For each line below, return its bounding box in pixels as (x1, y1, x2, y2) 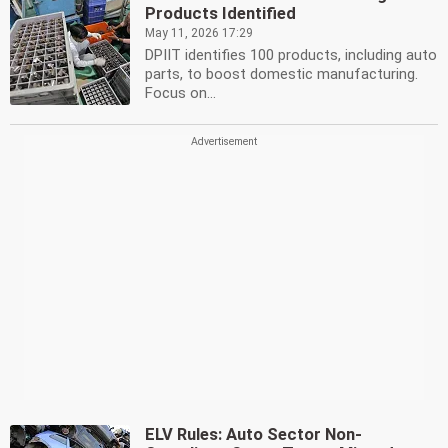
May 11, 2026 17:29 (145, 26, 253, 40)
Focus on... (145, 84, 216, 102)
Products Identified (145, 4, 296, 23)
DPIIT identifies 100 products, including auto (145, 46, 437, 64)
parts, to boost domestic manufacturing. (145, 65, 418, 83)
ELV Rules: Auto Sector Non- (145, 425, 362, 444)
